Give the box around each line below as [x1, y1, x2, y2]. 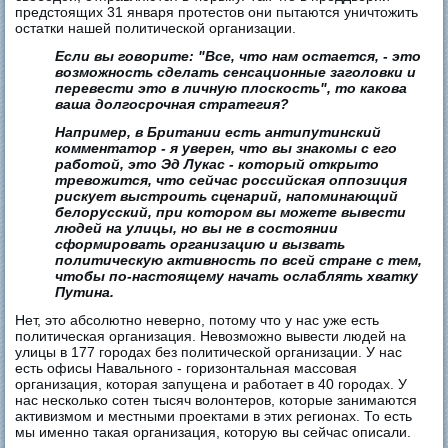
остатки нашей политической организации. [15, 20, 297, 37]
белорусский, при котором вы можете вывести [55, 204, 407, 221]
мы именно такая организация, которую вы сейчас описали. [15, 424, 412, 441]
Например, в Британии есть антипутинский [55, 124, 382, 141]
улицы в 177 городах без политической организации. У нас [15, 344, 403, 361]
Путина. [55, 284, 115, 301]
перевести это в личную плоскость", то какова [55, 80, 408, 97]
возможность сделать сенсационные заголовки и [55, 64, 417, 81]
